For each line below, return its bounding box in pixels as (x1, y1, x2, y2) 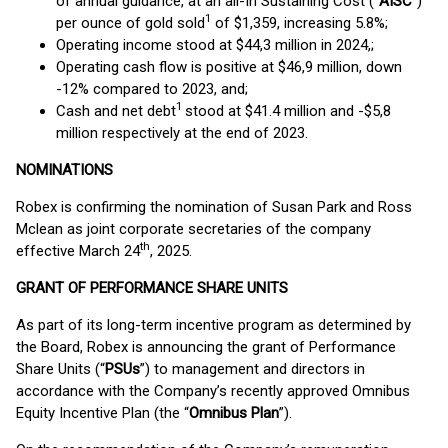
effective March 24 (16, 242, 140, 260)
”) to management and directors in (140, 360, 365, 378)
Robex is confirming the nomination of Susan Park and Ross (16, 198, 412, 216)
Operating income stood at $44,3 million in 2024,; (56, 36, 374, 54)
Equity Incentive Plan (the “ (16, 404, 189, 422)
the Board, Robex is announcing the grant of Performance (16, 338, 396, 356)
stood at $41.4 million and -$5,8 (185, 102, 391, 120)
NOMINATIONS (16, 161, 113, 179)
